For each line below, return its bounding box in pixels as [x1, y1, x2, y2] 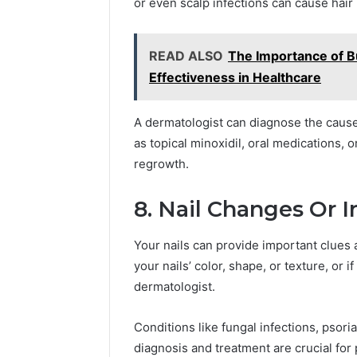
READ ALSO [149, 48, 223, 65]
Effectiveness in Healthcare [149, 69, 321, 86]
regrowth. [134, 156, 189, 172]
